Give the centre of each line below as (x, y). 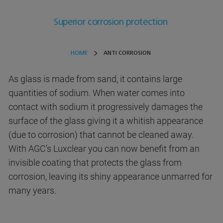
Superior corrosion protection (111, 22)
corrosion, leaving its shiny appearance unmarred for (111, 177)
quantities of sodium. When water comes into (97, 93)
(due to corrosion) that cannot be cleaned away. (101, 135)
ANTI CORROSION (127, 53)
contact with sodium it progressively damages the (106, 107)
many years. (32, 191)
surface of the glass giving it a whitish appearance (106, 121)
